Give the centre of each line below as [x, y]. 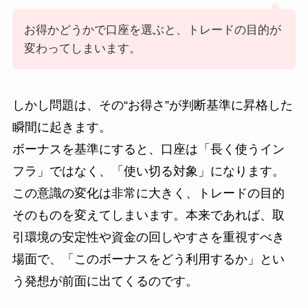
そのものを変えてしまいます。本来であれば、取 [148, 215]
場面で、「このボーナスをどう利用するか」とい [148, 259]
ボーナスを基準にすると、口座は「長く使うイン [148, 149]
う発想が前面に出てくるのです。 [105, 281]
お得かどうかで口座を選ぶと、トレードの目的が [152, 30]
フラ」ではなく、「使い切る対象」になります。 [148, 171]
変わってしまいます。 [82, 48]
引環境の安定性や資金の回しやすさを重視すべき [148, 237]
